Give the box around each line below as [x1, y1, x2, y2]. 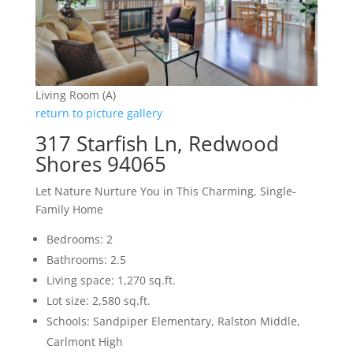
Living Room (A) [35, 87, 116, 102]
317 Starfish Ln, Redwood [35, 128, 279, 158]
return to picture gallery [35, 105, 162, 121]
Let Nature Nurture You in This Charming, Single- [35, 183, 296, 199]
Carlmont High [46, 333, 123, 349]
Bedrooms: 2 [46, 231, 113, 247]
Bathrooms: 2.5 [46, 251, 126, 267]
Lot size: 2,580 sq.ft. [46, 292, 150, 308]
